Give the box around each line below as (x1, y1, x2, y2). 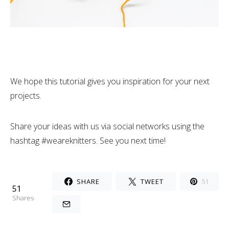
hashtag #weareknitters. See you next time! (10, 135, 166, 146)
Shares (12, 193, 34, 202)
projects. (10, 90, 41, 101)
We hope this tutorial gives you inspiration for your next (10, 76, 210, 87)
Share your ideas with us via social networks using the (10, 121, 204, 132)
